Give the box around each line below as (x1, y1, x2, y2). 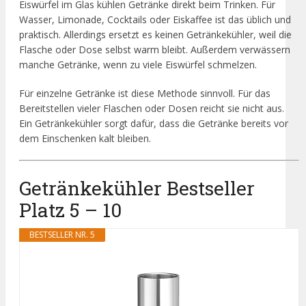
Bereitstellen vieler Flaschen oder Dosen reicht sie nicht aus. (19, 102, 284, 115)
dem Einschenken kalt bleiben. (19, 132, 151, 145)
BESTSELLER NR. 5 (29, 228, 95, 240)
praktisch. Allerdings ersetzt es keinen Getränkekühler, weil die (19, 28, 292, 42)
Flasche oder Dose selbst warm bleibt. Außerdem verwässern (19, 43, 290, 57)
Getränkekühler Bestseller (19, 175, 255, 201)
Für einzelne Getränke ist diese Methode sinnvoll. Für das (19, 87, 270, 100)
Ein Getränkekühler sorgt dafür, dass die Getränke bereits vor (19, 117, 288, 130)
